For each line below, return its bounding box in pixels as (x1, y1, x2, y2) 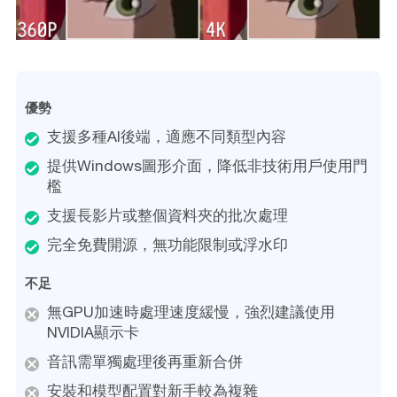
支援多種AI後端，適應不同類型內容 (46, 128, 286, 146)
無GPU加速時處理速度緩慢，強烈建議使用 (46, 303, 335, 322)
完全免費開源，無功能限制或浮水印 (46, 236, 288, 254)
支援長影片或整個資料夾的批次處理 (46, 206, 288, 225)
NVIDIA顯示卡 (46, 323, 139, 342)
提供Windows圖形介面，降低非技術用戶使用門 (46, 157, 368, 175)
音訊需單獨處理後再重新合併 (46, 353, 243, 371)
